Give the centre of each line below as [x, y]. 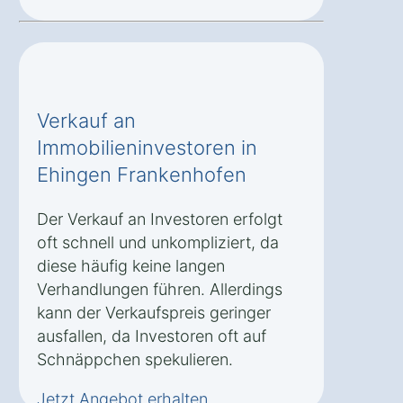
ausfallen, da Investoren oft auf [152, 336]
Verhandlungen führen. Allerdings [160, 289]
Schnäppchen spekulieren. [135, 359]
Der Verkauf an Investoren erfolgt [160, 219]
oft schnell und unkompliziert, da [158, 242]
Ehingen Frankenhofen [142, 174]
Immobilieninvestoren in [147, 147]
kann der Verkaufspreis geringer [154, 312]
